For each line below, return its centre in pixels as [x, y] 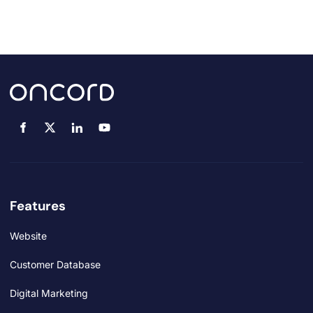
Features [38, 205]
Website [28, 235]
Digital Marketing [49, 293]
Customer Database [55, 264]
